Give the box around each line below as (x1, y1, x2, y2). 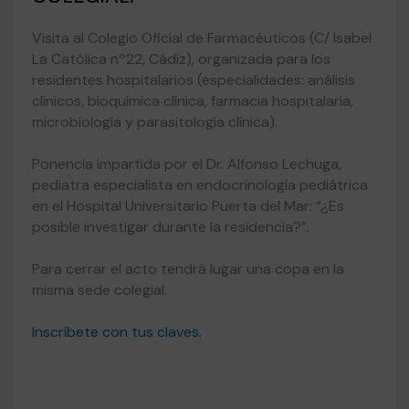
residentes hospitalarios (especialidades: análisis (32, 70, 355, 89)
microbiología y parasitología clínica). (32, 112, 278, 131)
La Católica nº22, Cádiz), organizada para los (32, 49, 330, 68)
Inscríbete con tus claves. (32, 322, 202, 341)
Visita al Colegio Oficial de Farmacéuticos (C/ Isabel (32, 28, 372, 47)
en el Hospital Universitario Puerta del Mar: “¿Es (32, 196, 344, 215)
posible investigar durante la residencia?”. (32, 217, 309, 236)
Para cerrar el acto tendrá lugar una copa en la (32, 259, 344, 278)
